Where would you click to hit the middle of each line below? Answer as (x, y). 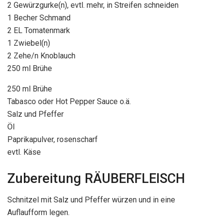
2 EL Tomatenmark (39, 31)
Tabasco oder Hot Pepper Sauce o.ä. (69, 102)
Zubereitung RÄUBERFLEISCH (96, 178)
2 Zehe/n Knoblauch (41, 56)
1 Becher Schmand (39, 18)
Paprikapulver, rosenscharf (53, 140)
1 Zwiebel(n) (29, 43)
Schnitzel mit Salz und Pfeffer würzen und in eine (91, 200)
